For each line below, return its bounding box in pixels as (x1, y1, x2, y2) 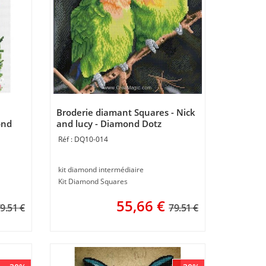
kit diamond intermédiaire (58, 164, 144, 175)
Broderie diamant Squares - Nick (56, 106, 195, 118)
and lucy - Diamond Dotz (56, 117, 161, 129)
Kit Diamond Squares (58, 176, 128, 186)
